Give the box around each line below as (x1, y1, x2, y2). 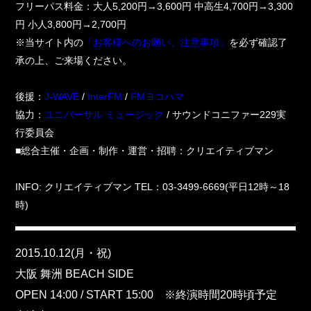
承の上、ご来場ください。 (15, 55, 133, 67)
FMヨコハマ (131, 91, 185, 103)
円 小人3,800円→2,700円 (15, 19, 127, 31)
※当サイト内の (15, 37, 84, 49)
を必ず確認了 (229, 37, 288, 49)
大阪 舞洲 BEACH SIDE (15, 268, 135, 280)
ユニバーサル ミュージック (44, 109, 165, 121)
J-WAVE (44, 91, 80, 103)
